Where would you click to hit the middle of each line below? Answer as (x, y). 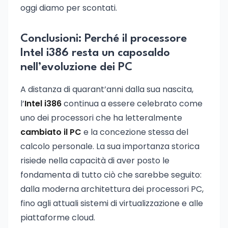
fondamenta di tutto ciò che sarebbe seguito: (111, 175)
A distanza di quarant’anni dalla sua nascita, (107, 89)
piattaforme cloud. (58, 218)
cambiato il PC (51, 132)
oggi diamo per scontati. (69, 8)
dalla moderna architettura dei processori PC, (112, 189)
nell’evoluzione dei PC (76, 67)
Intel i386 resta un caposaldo (95, 53)
